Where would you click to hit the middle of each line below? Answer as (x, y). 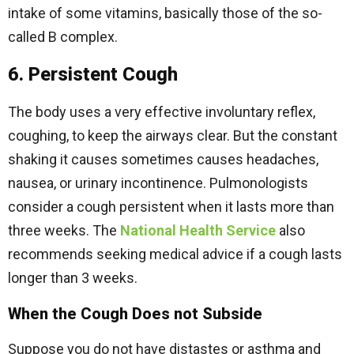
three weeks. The (62, 230)
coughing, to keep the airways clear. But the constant (173, 136)
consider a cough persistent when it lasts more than (171, 207)
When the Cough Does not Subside (135, 314)
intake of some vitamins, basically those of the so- (165, 13)
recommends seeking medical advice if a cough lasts (175, 254)
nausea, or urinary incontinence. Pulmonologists (158, 183)
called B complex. (63, 37)
